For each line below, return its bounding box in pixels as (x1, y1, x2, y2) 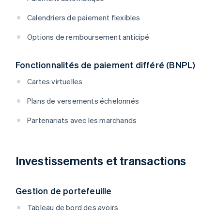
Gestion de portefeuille (15, 185, 112, 197)
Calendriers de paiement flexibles (27, 13, 140, 23)
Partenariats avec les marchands (27, 115, 137, 125)
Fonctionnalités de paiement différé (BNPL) (15, 59, 196, 71)
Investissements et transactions (15, 153, 186, 169)
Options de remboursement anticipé (27, 32, 150, 42)
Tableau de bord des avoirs (27, 202, 119, 213)
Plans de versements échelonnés (27, 96, 139, 106)
